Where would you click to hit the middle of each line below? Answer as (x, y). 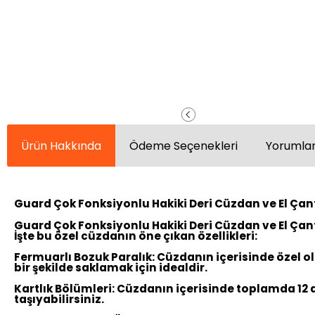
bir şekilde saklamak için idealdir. (111, 267)
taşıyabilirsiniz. (59, 299)
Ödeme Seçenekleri (184, 146)
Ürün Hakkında (61, 146)
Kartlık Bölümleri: (64, 288)
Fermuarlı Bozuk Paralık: (84, 257)
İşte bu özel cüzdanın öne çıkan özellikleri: (136, 236)
